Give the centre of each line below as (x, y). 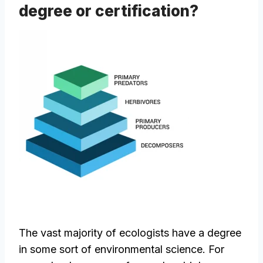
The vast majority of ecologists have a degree (130, 233)
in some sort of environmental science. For (122, 249)
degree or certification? (109, 11)
